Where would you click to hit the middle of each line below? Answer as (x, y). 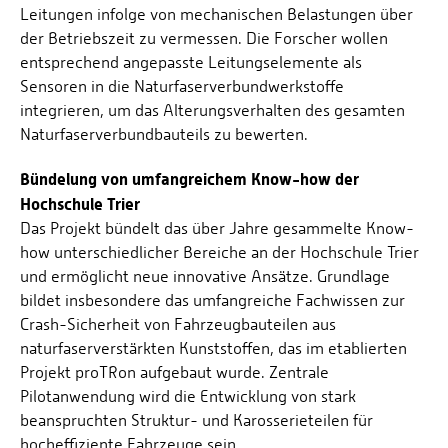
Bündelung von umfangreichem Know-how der (189, 179)
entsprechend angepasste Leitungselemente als (191, 63)
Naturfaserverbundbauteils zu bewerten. (164, 135)
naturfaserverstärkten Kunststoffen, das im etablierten (213, 349)
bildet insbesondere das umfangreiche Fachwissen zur (212, 301)
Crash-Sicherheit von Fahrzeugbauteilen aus (178, 325)
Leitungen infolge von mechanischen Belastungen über (216, 15)
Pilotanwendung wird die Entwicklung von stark (188, 397)
